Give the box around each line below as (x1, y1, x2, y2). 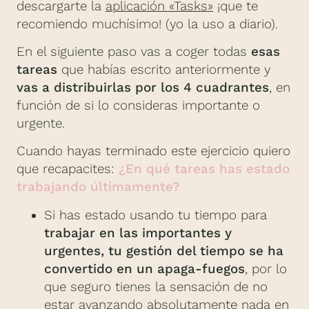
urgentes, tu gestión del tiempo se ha (44, 243, 283, 259)
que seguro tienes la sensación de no (44, 279, 268, 295)
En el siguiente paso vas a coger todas (17, 44, 251, 60)
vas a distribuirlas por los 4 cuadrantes (17, 80, 269, 96)
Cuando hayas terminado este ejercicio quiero (17, 143, 290, 159)
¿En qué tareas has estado (119, 161, 290, 177)
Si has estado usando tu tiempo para (44, 207, 267, 223)
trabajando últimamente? (17, 179, 180, 195)
